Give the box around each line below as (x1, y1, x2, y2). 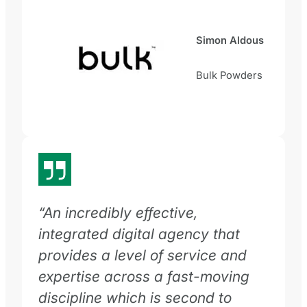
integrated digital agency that (38, 224, 240, 243)
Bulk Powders (196, 69, 262, 82)
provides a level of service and (38, 245, 247, 264)
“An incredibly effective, (38, 203, 198, 221)
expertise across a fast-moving (38, 267, 249, 285)
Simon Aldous (196, 34, 264, 47)
